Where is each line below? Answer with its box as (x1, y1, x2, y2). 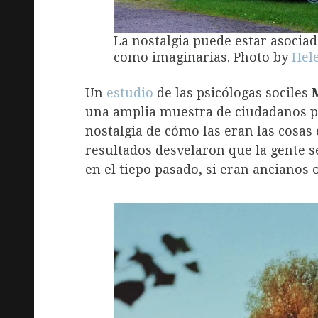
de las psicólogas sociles (153, 85, 312, 101)
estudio (106, 85, 153, 101)
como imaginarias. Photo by (114, 50, 292, 65)
